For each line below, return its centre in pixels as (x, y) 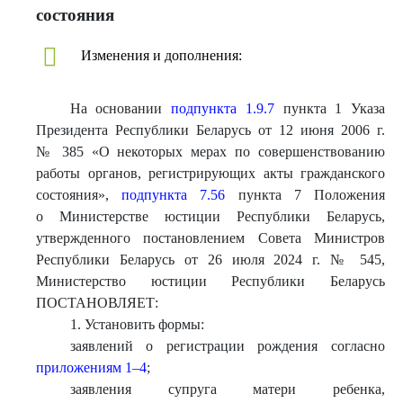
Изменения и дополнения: (161, 55)
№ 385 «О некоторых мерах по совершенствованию (210, 152)
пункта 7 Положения (305, 195)
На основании (121, 108)
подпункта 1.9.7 (223, 108)
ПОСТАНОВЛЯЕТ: (97, 303)
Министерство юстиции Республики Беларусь (210, 281)
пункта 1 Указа (329, 108)
